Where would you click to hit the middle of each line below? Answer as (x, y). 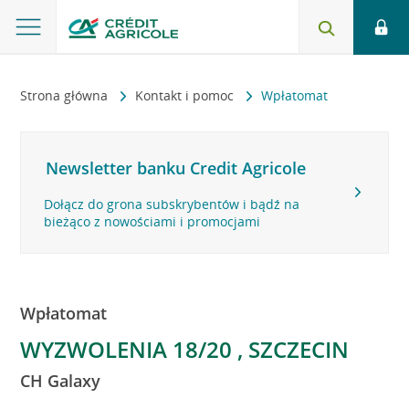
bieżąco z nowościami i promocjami (152, 221)
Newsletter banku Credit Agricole (176, 168)
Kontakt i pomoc (187, 95)
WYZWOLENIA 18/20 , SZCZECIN (185, 349)
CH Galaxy (61, 381)
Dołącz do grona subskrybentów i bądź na (172, 204)
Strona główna (66, 95)
